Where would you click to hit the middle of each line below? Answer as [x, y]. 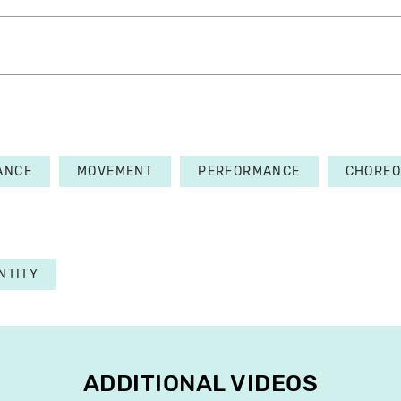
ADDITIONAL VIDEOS [200, 384]
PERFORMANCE [249, 172]
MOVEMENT [115, 172]
